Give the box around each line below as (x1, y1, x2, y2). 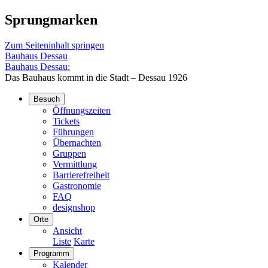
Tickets (53, 115, 80, 126)
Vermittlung (53, 159, 97, 169)
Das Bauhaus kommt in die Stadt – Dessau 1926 (5, 72, 187, 83)
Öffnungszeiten (53, 105, 111, 115)
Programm (33, 248, 69, 258)
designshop (53, 202, 95, 212)
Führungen (53, 126, 94, 137)
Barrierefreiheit (53, 169, 109, 180)
